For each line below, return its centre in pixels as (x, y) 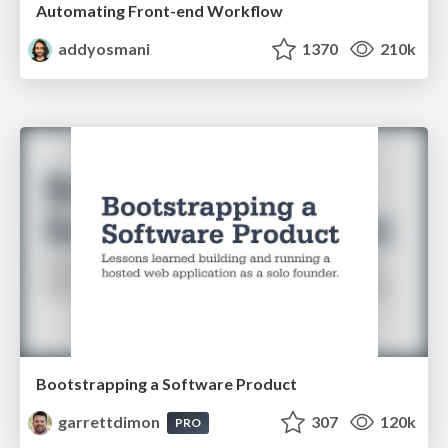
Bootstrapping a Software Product (166, 383)
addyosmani (103, 49)
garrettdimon (109, 421)
